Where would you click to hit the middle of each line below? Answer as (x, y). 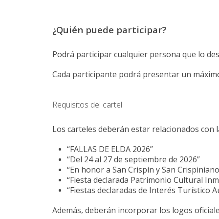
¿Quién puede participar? (109, 30)
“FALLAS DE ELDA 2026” (110, 149)
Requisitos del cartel (87, 105)
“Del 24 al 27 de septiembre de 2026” (133, 160)
